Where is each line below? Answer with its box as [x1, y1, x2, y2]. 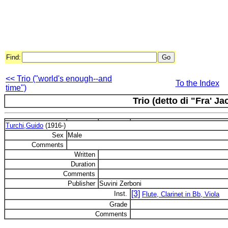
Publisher [68, 180, 97, 187]
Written [74, 151, 97, 158]
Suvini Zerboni [99, 180, 141, 187]
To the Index [175, 79, 219, 88]
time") [6, 83, 26, 92]
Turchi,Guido [6, 122, 43, 129]
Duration [71, 160, 97, 168]
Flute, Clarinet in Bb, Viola [142, 190, 219, 198]
